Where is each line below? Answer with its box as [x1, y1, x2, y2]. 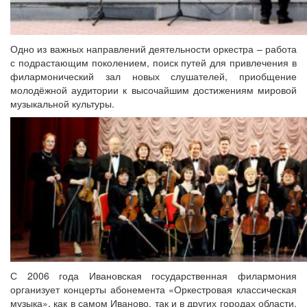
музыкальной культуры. [10, 97, 114, 110]
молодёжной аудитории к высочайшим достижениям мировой [10, 83, 297, 97]
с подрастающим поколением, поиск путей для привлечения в [10, 56, 297, 69]
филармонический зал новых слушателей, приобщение [10, 69, 297, 83]
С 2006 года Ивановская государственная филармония [10, 269, 297, 282]
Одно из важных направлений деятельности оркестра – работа [10, 42, 297, 56]
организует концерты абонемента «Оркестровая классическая [10, 282, 297, 296]
